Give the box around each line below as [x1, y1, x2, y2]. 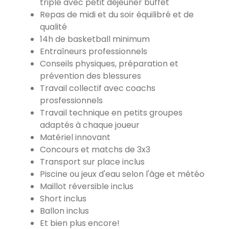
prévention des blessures [40, 70, 141, 82]
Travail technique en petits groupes [40, 106, 182, 119]
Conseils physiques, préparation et [40, 57, 178, 70]
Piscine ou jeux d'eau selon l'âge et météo [40, 168, 204, 180]
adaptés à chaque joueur [40, 119, 140, 131]
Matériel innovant [40, 131, 110, 143]
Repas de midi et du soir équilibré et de [40, 8, 194, 20]
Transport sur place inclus [40, 155, 145, 168]
